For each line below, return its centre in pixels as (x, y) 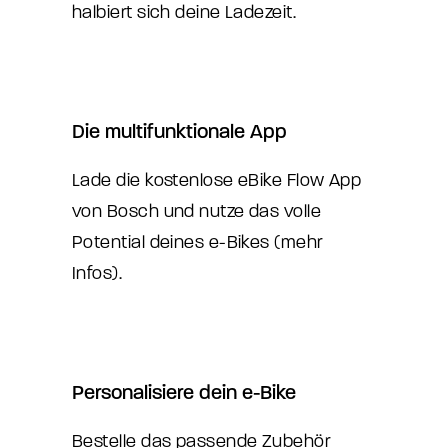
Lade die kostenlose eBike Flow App (217, 180)
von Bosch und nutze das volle (197, 211)
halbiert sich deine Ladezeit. (184, 12)
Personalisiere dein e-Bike (184, 392)
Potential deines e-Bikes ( (176, 242)
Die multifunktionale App (179, 131)
